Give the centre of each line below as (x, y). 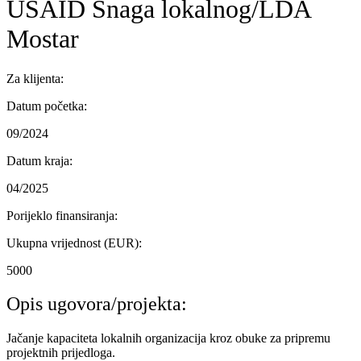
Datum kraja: (39, 160)
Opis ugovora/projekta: (97, 304)
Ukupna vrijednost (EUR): (74, 243)
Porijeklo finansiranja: (62, 215)
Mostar (43, 39)
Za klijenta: (35, 78)
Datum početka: (47, 106)
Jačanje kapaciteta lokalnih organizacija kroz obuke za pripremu (168, 338)
